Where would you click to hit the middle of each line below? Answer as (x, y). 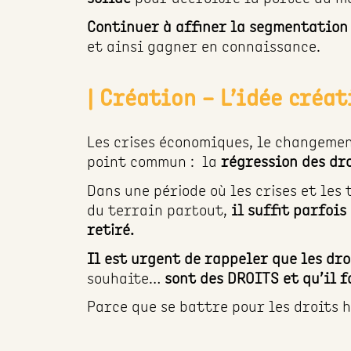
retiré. (113, 229)
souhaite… (126, 278)
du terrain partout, (159, 210)
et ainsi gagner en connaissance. (204, 47)
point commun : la (154, 161)
